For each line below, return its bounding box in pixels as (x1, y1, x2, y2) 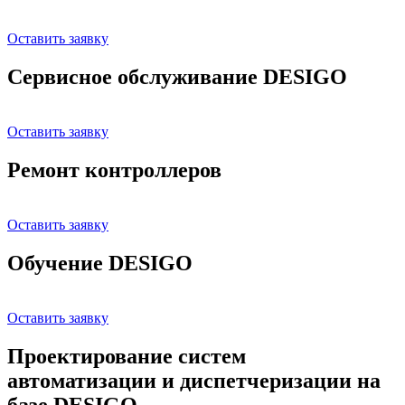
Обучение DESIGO (7, 250, 193, 275)
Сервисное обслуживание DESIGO (7, 64, 347, 89)
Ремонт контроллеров (7, 157, 221, 182)
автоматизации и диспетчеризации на (7, 368, 381, 392)
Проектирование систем (7, 344, 246, 368)
